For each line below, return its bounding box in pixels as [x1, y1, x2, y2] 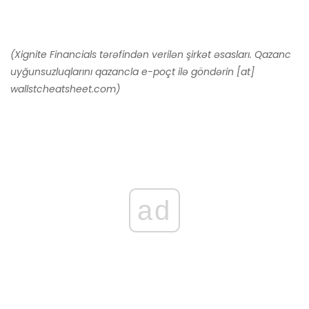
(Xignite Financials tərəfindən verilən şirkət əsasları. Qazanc [10, 48, 291, 62]
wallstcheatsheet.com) [10, 82, 120, 97]
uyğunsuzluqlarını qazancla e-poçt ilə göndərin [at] [10, 65, 255, 79]
